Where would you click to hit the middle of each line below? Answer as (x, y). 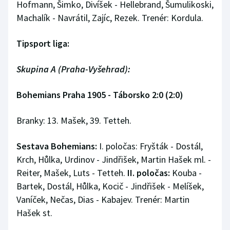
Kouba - (186, 173)
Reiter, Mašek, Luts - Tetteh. (72, 173)
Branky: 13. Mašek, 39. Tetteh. (74, 121)
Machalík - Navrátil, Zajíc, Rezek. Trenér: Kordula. (110, 18)
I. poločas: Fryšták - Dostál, (150, 146)
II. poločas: (149, 173)
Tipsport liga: (43, 44)
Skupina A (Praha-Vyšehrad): (73, 69)
